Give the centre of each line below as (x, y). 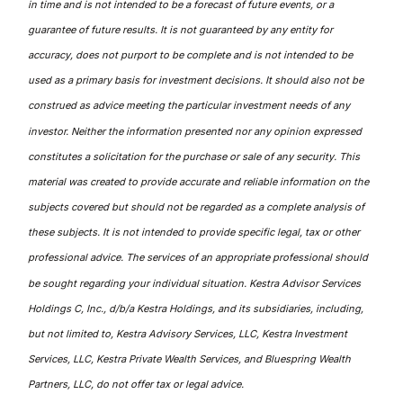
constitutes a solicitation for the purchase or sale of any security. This (194, 156)
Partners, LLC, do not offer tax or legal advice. (136, 384)
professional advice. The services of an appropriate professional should (198, 258)
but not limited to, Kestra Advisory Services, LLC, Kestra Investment (188, 333)
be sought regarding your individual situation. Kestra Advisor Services (195, 283)
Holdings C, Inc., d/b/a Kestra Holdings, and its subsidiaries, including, (196, 308)
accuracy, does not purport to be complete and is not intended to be (191, 54)
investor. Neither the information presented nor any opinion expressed (195, 131)
